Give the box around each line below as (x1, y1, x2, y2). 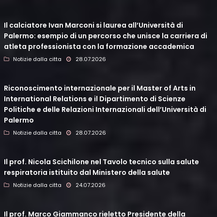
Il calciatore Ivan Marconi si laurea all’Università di (4, 20, 183, 31)
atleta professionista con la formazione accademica (4, 42, 194, 52)
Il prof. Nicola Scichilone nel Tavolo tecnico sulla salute (4, 157, 199, 167)
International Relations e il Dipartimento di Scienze (4, 94, 186, 104)
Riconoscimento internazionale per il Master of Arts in (4, 83, 196, 93)
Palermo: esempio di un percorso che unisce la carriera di (4, 31, 207, 41)
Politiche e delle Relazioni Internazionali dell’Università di (4, 105, 206, 115)
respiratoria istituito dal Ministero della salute (4, 168, 170, 178)
